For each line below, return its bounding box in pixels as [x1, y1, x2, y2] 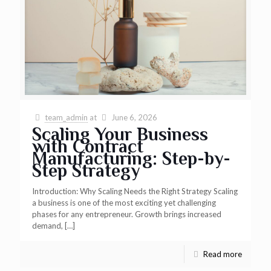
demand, [32, 220, 63, 230]
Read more [203, 249, 242, 259]
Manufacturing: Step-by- [32, 148, 230, 169]
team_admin [45, 112, 88, 122]
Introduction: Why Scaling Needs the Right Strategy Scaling [32, 186, 238, 196]
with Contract [32, 135, 143, 157]
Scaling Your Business [32, 123, 208, 145]
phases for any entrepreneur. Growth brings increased [32, 209, 221, 219]
